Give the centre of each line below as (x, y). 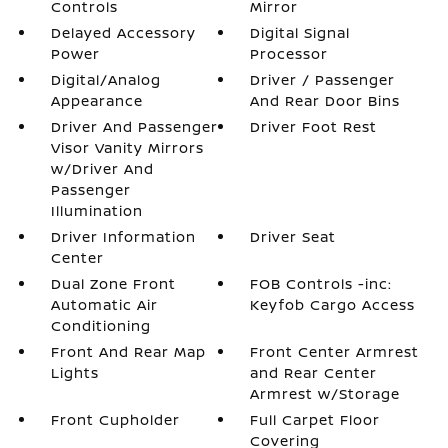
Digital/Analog (105, 79)
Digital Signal (300, 32)
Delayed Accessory (123, 32)
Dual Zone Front (113, 283)
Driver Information (123, 236)
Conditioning (100, 325)
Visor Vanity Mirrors (127, 147)
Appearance (96, 100)
